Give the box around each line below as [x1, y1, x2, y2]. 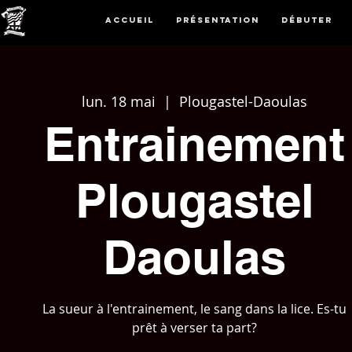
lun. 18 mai [82, 91, 156, 111]
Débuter [280, 15, 332, 25]
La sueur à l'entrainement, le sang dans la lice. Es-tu [42, 299, 347, 317]
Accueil [104, 15, 154, 25]
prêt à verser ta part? [132, 318, 258, 336]
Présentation [175, 15, 259, 25]
